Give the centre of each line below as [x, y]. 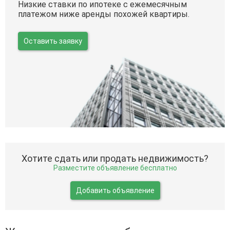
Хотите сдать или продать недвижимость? [115, 158]
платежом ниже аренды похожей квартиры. [104, 14]
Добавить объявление [115, 190]
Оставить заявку [53, 41]
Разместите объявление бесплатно [115, 168]
